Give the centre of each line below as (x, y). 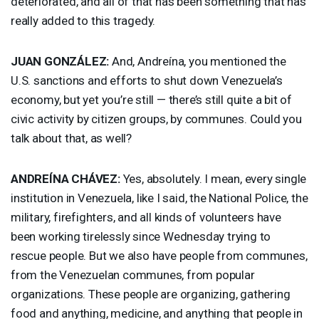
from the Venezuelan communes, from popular (133, 274)
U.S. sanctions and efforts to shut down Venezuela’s (147, 80)
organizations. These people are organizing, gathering (151, 294)
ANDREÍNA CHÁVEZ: (66, 178)
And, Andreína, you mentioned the (198, 61)
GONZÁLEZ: (75, 61)
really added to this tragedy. (83, 20)
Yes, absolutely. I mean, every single (213, 178)
